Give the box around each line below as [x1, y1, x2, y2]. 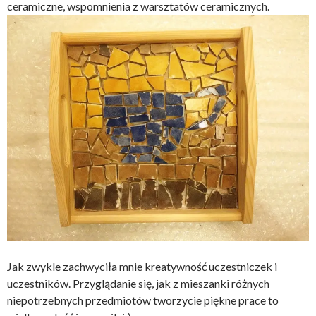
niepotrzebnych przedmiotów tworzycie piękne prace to [7, 293, 279, 307]
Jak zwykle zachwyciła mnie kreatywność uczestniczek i [7, 259, 277, 273]
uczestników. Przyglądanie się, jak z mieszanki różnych [7, 276, 269, 290]
